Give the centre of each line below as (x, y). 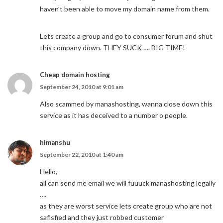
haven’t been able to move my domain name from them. (125, 9)
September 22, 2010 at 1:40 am (82, 155)
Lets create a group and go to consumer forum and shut (126, 36)
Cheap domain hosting (75, 75)
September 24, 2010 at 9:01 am (82, 87)
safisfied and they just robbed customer (102, 217)
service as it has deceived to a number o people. (114, 115)
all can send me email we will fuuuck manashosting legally (128, 183)
